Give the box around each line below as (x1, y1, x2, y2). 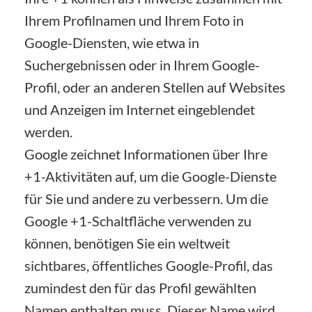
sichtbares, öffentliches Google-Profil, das (24, 256, 273, 274)
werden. (24, 123, 72, 140)
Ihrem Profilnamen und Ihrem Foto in (24, 11, 244, 29)
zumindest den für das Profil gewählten (24, 279, 256, 296)
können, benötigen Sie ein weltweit (24, 234, 230, 251)
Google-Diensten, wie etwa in (24, 33, 199, 51)
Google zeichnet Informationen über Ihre (24, 145, 267, 162)
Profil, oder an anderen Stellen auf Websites (24, 78, 286, 95)
